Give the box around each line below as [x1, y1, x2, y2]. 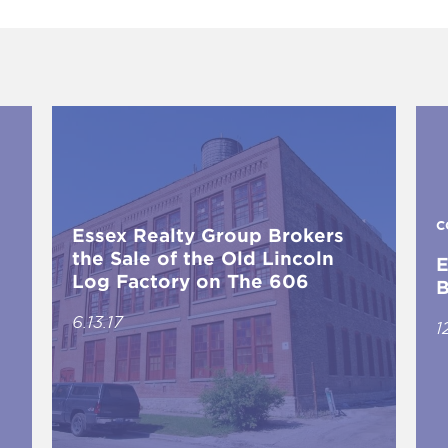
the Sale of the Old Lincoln [72, 247, 335, 269]
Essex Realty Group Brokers [72, 224, 345, 246]
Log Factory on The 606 [72, 270, 310, 292]
